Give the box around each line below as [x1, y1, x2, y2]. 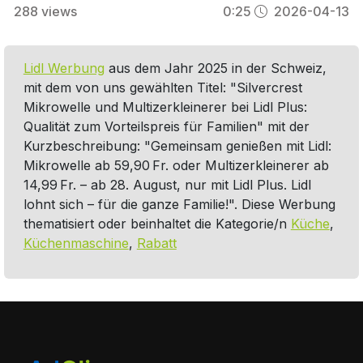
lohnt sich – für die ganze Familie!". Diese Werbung [23, 196, 335, 213]
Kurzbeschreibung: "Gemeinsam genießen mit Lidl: [23, 138, 331, 155]
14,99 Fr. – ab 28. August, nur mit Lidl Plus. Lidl [23, 177, 311, 194]
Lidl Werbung [23, 60, 105, 77]
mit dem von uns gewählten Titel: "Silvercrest [23, 79, 302, 96]
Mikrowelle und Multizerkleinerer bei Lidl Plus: [23, 99, 307, 116]
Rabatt [136, 235, 177, 252]
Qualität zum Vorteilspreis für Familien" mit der [23, 118, 310, 135]
